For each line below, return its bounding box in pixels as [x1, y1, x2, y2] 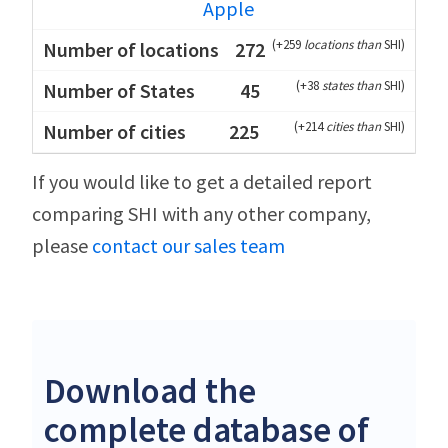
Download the [44, 368, 256, 413]
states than [322, 76, 384, 94]
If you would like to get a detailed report [32, 168, 372, 194]
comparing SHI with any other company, [32, 200, 371, 226]
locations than [304, 35, 384, 53]
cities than [326, 117, 384, 135]
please [32, 232, 92, 258]
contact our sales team [92, 232, 285, 258]
